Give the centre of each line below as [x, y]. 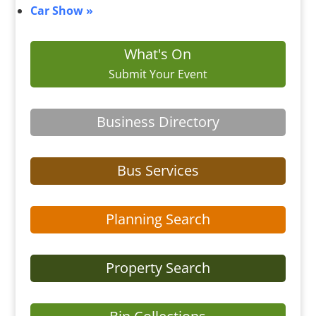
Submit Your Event [158, 74]
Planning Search [158, 219]
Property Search [158, 268]
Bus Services [158, 171]
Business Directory [158, 122]
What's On [158, 54]
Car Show [58, 11]
